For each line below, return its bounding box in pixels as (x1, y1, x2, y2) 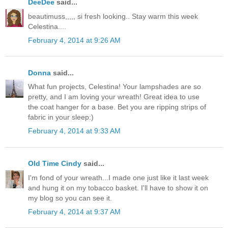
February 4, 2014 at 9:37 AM (28, 207, 121, 216)
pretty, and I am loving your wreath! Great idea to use (28, 93, 199, 101)
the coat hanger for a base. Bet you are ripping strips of (28, 103, 206, 111)
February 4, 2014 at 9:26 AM (28, 36, 121, 44)
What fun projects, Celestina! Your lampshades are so (28, 82, 201, 91)
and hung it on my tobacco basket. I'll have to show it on (28, 183, 208, 192)
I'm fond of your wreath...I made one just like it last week (28, 173, 209, 182)
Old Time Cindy (28, 159, 81, 168)
